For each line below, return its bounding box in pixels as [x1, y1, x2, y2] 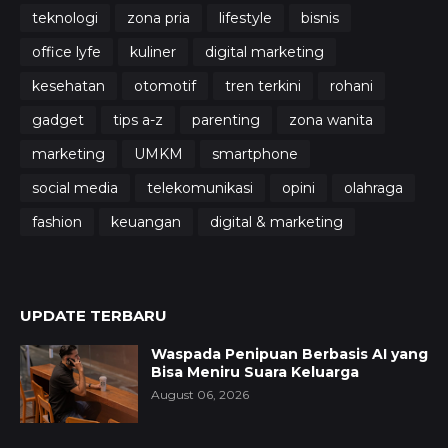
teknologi [32, 8, 98, 27]
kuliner [130, 42, 176, 61]
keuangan [111, 212, 181, 231]
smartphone [212, 144, 298, 163]
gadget [32, 110, 84, 129]
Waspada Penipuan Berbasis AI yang [151, 345, 428, 364]
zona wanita [289, 110, 373, 129]
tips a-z [113, 110, 163, 129]
